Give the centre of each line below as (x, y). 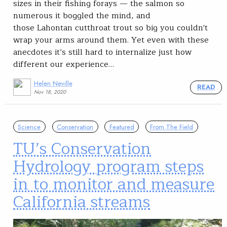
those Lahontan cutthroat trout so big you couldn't (110, 28)
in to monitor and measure (114, 184)
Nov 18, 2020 (50, 92)
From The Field (172, 127)
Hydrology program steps (108, 167)
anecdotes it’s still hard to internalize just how (102, 52)
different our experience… (64, 64)
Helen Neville (53, 83)
